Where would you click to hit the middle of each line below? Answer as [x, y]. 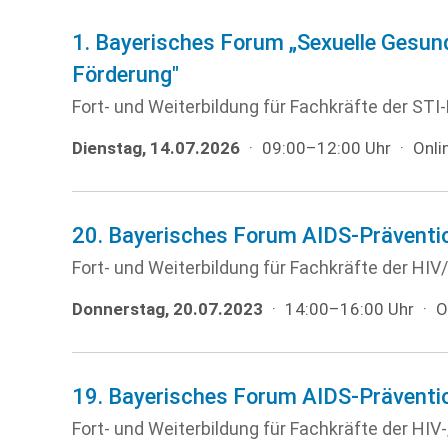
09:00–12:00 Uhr [326, 148]
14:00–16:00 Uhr [349, 309]
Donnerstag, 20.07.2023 [167, 309]
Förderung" [125, 74]
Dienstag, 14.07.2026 [156, 148]
